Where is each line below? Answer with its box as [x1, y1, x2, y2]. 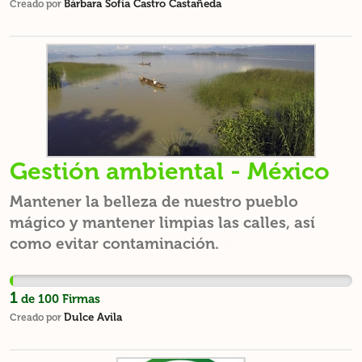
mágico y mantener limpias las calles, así [10, 213, 315, 232]
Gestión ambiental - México [10, 157, 330, 186]
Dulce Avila [64, 310, 122, 323]
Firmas [59, 292, 100, 306]
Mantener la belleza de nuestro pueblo [10, 192, 298, 211]
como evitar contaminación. [10, 234, 219, 253]
